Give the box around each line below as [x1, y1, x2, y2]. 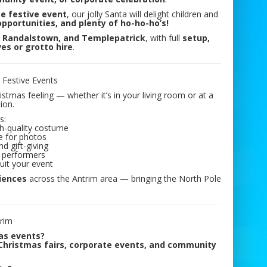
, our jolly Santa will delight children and [67, 8, 219, 20]
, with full [145, 32, 183, 44]
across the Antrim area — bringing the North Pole [26, 173, 221, 185]
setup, [182, 32, 210, 44]
